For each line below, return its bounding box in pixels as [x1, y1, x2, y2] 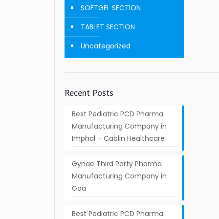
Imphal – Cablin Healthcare [71, 133, 165, 143]
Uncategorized [80, 41, 131, 51]
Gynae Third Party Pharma [71, 159, 162, 169]
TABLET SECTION [80, 22, 135, 32]
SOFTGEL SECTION [80, 3, 141, 13]
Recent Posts [64, 87, 113, 98]
